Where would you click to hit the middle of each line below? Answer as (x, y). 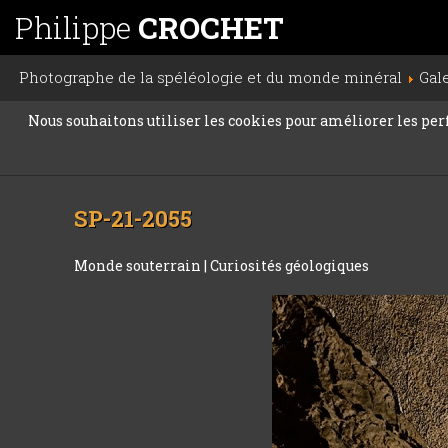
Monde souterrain (139, 265)
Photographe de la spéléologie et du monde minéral (210, 77)
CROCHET (211, 27)
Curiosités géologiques (290, 265)
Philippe (76, 27)
